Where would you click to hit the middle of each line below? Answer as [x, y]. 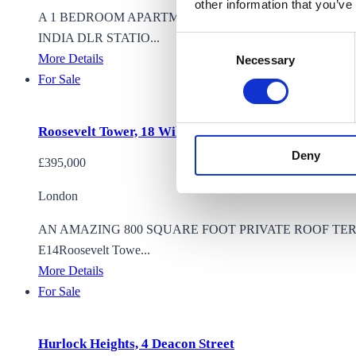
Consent [198, 41]
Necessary [265, 60]
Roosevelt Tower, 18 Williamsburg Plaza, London [182, 132]
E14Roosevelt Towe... [94, 250]
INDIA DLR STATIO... [99, 38]
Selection [200, 60]
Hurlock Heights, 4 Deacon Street [136, 344]
